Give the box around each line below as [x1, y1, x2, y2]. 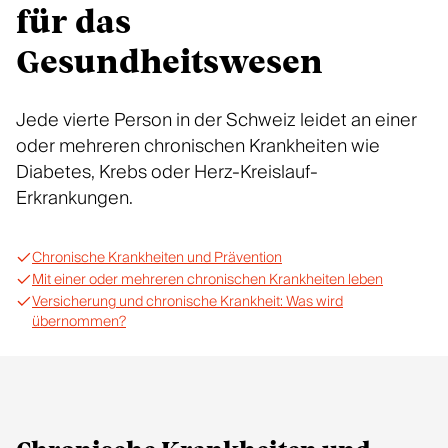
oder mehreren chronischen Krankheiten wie [16, 131, 380, 162]
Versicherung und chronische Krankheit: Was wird [32, 290, 343, 314]
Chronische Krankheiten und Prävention [32, 246, 282, 270]
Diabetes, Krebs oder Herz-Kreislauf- [16, 157, 318, 188]
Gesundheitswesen [16, 48, 323, 80]
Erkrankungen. [16, 183, 133, 214]
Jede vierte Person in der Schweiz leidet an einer [16, 105, 417, 136]
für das [16, 8, 131, 40]
